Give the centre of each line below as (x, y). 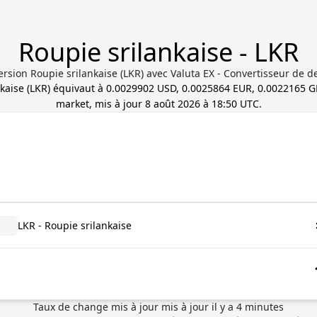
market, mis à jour (100, 104)
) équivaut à (77, 88)
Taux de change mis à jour (97, 307)
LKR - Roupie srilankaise (75, 225)
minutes (263, 307)
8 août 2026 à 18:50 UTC (202, 104)
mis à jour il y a (199, 307)
